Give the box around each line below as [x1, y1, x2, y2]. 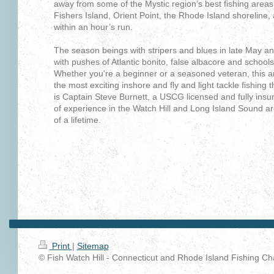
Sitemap [76, 241, 109, 251]
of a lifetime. [53, 115, 101, 125]
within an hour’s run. [53, 22, 133, 32]
